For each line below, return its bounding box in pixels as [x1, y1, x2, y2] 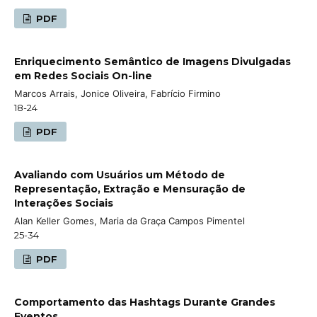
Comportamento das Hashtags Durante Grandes [14, 295, 275, 309]
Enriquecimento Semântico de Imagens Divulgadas [14, 54, 291, 68]
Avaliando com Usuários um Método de [14, 168, 225, 181]
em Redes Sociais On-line [14, 69, 152, 82]
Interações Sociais [14, 196, 113, 209]
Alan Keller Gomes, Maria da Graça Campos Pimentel [14, 214, 245, 226]
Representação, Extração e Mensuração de [14, 182, 246, 195]
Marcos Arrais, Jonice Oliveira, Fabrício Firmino [14, 87, 221, 99]
